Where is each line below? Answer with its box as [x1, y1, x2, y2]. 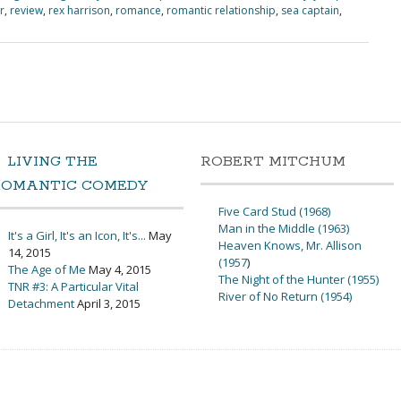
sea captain [281, 3, 339, 18]
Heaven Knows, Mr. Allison [218, 236, 362, 253]
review [10, 3, 43, 18]
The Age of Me [8, 260, 86, 277]
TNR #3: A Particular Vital [8, 277, 139, 294]
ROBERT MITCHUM [200, 151, 346, 171]
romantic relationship [166, 3, 276, 18]
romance [115, 3, 161, 18]
